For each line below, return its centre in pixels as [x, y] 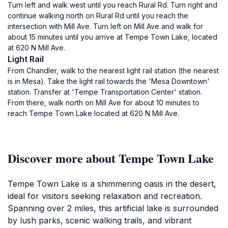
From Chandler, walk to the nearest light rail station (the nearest [113, 70]
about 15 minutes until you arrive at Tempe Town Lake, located [112, 37]
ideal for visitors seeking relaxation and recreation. [105, 196]
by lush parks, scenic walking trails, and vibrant [99, 220]
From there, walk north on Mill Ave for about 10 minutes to [104, 103]
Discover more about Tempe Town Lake [111, 158]
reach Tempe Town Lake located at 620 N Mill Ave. [93, 113]
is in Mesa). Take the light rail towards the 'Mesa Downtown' [109, 81]
